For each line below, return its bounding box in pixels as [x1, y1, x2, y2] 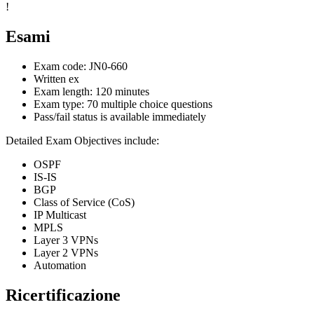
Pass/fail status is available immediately [34, 111, 206, 123]
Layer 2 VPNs [34, 247, 98, 259]
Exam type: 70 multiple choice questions [34, 98, 212, 111]
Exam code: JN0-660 [34, 60, 128, 73]
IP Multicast [34, 209, 86, 221]
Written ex [34, 73, 79, 86]
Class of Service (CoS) [34, 196, 135, 209]
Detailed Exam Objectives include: [6, 135, 159, 147]
